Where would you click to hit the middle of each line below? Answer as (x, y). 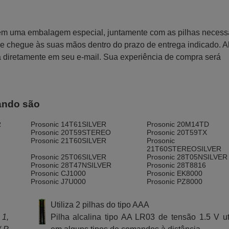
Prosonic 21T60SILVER (68, 140)
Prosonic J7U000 (58, 181)
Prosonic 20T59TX (177, 132)
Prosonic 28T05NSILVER (187, 157)
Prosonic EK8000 (175, 173)
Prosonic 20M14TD (178, 124)
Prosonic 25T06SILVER (68, 157)
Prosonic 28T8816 (177, 165)
